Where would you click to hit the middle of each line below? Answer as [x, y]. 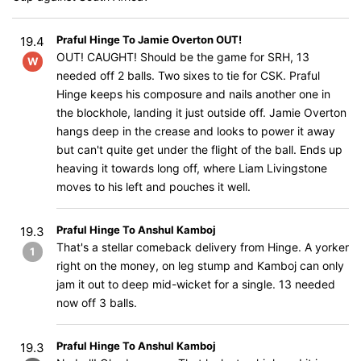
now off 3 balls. [97, 303]
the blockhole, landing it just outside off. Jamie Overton [201, 112]
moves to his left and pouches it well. [154, 187]
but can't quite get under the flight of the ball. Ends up [199, 149]
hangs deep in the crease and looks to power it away [196, 131]
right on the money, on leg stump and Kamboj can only [200, 266]
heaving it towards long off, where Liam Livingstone [192, 168]
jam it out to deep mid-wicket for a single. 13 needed [196, 284]
